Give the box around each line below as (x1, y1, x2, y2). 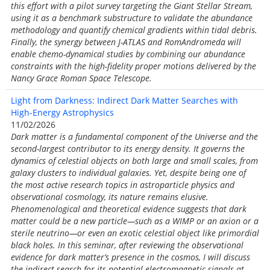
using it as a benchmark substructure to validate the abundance (11, 12, 253, 24)
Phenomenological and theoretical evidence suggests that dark (11, 203, 246, 215)
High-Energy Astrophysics (11, 107, 114, 118)
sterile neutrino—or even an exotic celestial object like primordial (11, 227, 259, 239)
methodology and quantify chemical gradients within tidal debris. (11, 24, 257, 36)
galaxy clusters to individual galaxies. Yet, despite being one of (11, 167, 246, 178)
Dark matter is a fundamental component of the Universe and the (11, 131, 258, 142)
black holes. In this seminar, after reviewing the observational (11, 239, 243, 251)
